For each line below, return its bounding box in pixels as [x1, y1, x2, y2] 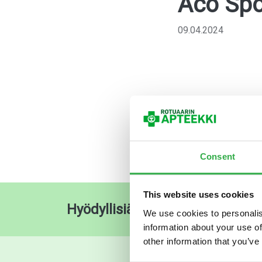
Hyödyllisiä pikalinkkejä [67, 201, 213, 218]
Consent [200, 151, 235, 162]
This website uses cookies [143, 189, 254, 200]
